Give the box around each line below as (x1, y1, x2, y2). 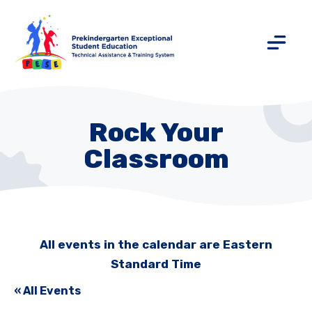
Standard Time (111, 257, 201, 272)
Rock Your (88, 116, 224, 149)
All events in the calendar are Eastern (40, 237, 272, 252)
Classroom (83, 143, 229, 175)
